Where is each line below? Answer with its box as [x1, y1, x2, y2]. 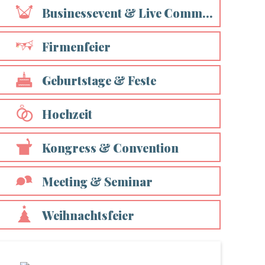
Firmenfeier [42, 38, 111, 54]
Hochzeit [42, 106, 93, 122]
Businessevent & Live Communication [42, 5, 203, 21]
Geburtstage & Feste [42, 72, 157, 88]
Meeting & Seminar [42, 173, 153, 189]
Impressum [111, 9, 163, 22]
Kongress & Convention [42, 140, 179, 156]
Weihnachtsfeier [42, 207, 135, 223]
